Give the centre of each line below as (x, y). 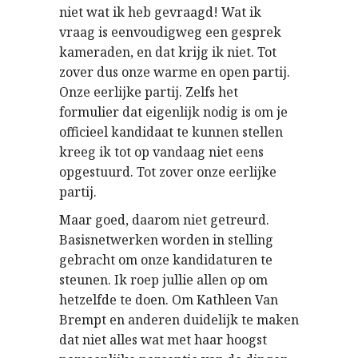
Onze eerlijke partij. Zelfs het (149, 92)
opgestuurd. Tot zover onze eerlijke (168, 172)
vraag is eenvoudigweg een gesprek (170, 32)
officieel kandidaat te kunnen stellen (171, 132)
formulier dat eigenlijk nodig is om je (173, 112)
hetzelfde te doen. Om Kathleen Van (169, 300)
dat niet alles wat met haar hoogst (163, 340)
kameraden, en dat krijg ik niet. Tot (168, 52)
